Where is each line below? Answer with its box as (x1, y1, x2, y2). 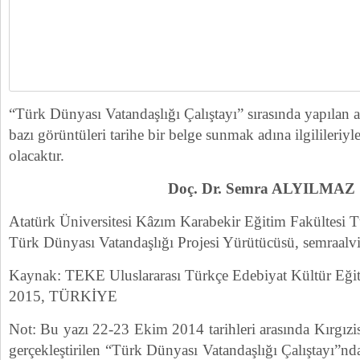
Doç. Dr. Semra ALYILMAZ (168, 180, 356, 197)
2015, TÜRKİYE (9, 288, 117, 305)
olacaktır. (9, 147, 64, 164)
